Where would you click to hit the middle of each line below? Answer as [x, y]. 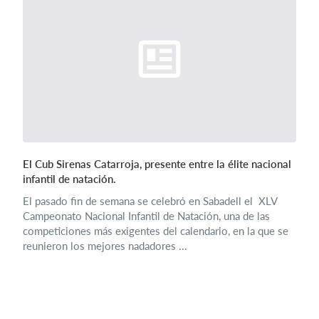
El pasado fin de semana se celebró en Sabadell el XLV [150, 201]
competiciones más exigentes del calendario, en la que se [156, 231]
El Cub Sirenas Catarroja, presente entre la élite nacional [157, 164]
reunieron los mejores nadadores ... [105, 246]
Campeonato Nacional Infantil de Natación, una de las [146, 216]
